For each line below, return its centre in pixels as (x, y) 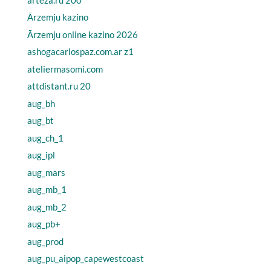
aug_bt (40, 120)
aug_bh (41, 103)
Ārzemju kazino (57, 17)
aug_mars (46, 172)
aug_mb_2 (47, 207)
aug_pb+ (44, 224)
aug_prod (45, 241)
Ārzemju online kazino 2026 (82, 34)
